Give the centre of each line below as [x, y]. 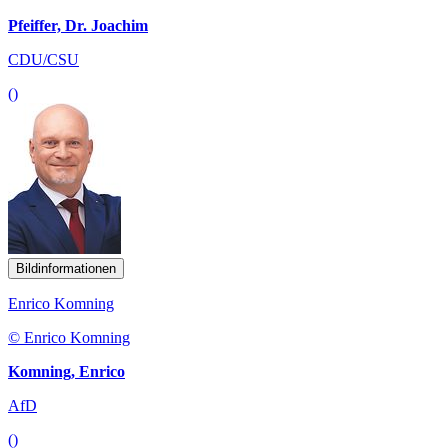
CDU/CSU [43, 59]
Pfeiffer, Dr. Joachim [78, 25]
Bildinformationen [66, 268]
